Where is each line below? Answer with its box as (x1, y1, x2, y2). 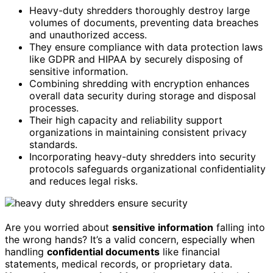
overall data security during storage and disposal (29, 89, 256, 102)
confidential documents (47, 245, 160, 258)
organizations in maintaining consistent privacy (29, 126, 247, 138)
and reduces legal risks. (29, 174, 138, 187)
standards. (29, 138, 77, 151)
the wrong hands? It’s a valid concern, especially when (5, 233, 255, 246)
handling (5, 245, 47, 258)
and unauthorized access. (29, 28, 147, 41)
